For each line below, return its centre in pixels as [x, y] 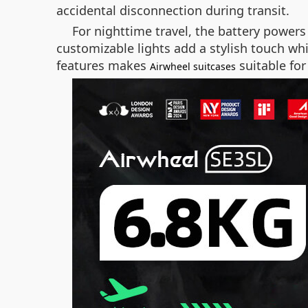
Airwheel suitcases [193, 66]
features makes [103, 65]
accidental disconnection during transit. [173, 10]
